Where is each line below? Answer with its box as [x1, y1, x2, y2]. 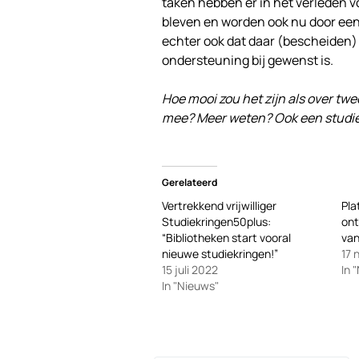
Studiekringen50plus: [162, 214, 271, 229]
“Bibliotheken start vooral [162, 230, 291, 245]
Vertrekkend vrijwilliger [162, 198, 276, 213]
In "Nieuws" [162, 278, 219, 293]
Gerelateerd [162, 175, 217, 189]
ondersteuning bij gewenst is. [162, 51, 333, 69]
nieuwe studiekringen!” [162, 246, 278, 261]
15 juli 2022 [162, 262, 218, 277]
